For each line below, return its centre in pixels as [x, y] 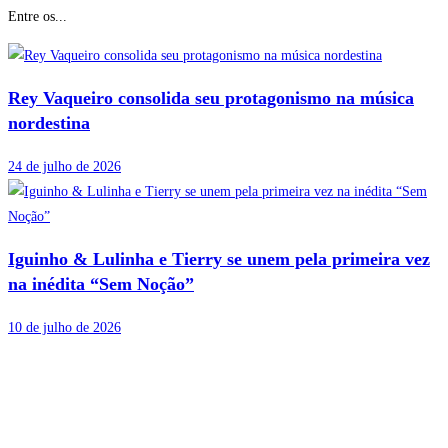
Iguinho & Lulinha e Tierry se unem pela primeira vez [219, 259]
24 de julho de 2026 [64, 167]
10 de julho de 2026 [64, 328]
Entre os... [37, 17]
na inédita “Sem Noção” [101, 284]
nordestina [49, 123]
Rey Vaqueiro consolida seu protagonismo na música [211, 98]
